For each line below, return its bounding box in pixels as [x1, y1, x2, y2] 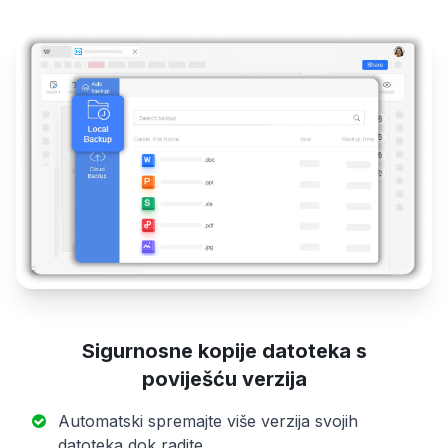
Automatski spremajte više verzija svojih [58, 411, 358, 432]
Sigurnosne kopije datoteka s [81, 339, 367, 364]
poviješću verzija [141, 367, 307, 392]
